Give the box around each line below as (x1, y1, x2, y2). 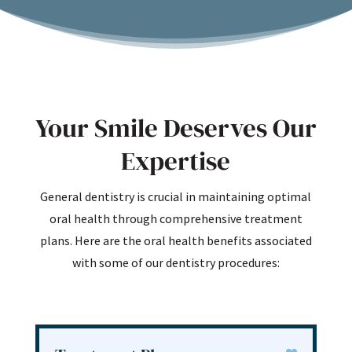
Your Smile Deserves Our (35, 110, 317, 145)
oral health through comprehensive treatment (49, 211, 302, 226)
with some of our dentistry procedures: (71, 255, 280, 270)
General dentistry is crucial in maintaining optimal (40, 189, 312, 204)
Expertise (121, 143, 231, 178)
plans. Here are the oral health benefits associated (39, 233, 312, 248)
